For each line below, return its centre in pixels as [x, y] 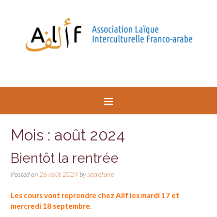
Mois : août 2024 [68, 135]
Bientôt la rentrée [65, 158]
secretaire [101, 174]
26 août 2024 [59, 174]
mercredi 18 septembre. [51, 206]
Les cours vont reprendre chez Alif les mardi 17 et [95, 195]
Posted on [25, 174]
